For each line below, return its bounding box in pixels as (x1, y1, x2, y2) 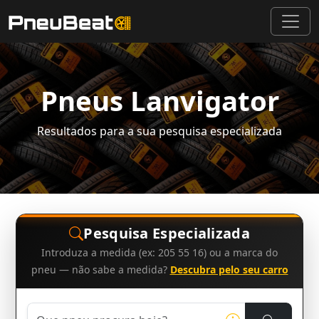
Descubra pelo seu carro (169, 263, 288, 276)
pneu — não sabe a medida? (31, 263, 170, 276)
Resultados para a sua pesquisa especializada (37, 123, 282, 139)
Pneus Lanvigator (40, 82, 279, 119)
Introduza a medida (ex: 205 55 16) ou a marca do (41, 246, 278, 259)
